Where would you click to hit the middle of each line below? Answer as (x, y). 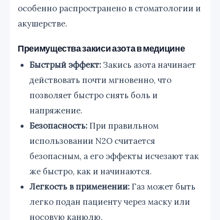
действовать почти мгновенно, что (100, 80)
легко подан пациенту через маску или (110, 202)
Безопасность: (58, 125)
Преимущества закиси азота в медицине (101, 48)
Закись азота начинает (149, 65)
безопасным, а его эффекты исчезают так (114, 156)
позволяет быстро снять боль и (94, 95)
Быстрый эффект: (65, 65)
